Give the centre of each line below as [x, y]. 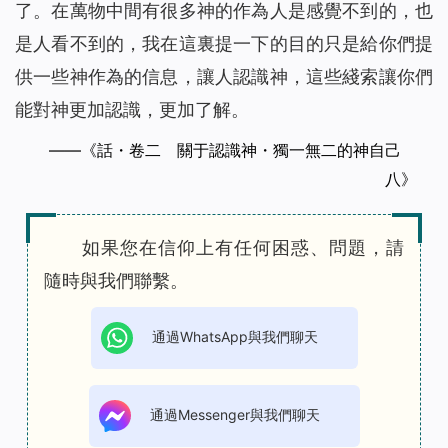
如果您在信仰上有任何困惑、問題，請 [242, 248]
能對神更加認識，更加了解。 [132, 110]
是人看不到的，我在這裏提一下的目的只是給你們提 [224, 44]
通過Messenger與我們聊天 [232, 414]
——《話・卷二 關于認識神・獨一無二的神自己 [233, 150]
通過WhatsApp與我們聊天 [232, 336]
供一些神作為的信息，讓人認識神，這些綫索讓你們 [224, 77]
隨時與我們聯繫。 [116, 281]
